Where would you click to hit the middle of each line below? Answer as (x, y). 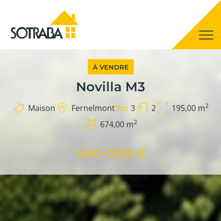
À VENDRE (110, 67)
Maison (45, 108)
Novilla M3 (110, 87)
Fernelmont (95, 108)
